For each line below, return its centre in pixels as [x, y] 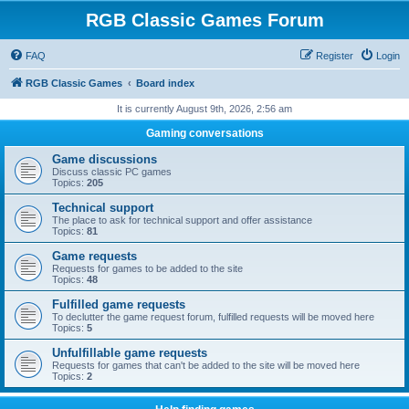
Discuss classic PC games [112, 172]
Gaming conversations [204, 133]
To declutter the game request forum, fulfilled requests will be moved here [213, 317]
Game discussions [105, 159]
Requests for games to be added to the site [147, 268]
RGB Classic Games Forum [204, 20]
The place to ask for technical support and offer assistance [182, 220]
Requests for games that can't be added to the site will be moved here [206, 365]
